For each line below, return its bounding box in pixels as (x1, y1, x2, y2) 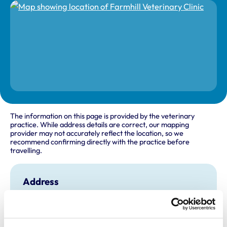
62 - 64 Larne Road (22, 193, 85, 202)
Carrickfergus (22, 201, 67, 211)
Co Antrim (22, 210, 56, 219)
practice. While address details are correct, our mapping (10, 120, 189, 130)
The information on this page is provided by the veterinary (10, 111, 195, 121)
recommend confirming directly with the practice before (10, 137, 190, 147)
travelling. (10, 146, 42, 156)
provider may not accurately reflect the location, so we (10, 129, 183, 138)
